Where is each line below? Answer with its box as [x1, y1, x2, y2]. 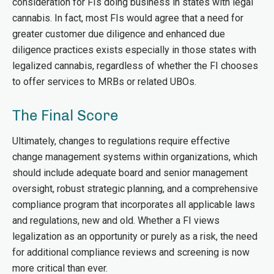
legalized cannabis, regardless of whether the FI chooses [12, 60, 258, 72]
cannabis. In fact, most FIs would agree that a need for [12, 12, 243, 24]
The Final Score [12, 106, 118, 124]
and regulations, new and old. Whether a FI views [12, 215, 220, 226]
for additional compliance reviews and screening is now [12, 246, 250, 258]
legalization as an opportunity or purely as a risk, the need [12, 231, 257, 242]
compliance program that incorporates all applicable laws [12, 199, 255, 210]
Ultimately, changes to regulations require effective [12, 135, 230, 147]
